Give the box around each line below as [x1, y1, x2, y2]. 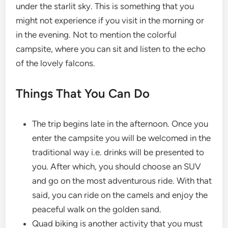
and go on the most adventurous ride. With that [32, 176, 212, 186]
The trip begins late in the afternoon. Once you [32, 119, 209, 129]
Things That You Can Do [16, 86, 150, 101]
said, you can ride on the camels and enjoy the [32, 190, 208, 200]
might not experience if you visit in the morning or [16, 15, 205, 25]
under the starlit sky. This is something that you [16, 1, 194, 11]
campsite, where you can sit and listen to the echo [16, 44, 206, 54]
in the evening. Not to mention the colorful [16, 30, 177, 40]
